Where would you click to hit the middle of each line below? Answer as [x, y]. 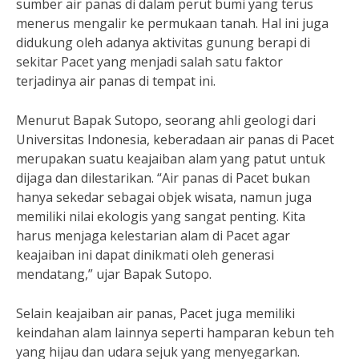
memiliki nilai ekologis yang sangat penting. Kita [161, 216]
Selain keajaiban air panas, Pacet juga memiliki [155, 313]
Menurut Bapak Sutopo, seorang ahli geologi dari [166, 120]
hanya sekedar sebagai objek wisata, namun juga [164, 197]
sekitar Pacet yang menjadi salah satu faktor [149, 62]
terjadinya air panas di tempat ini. [116, 81]
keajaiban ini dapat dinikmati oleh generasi [145, 255]
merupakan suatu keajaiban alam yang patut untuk [171, 159]
